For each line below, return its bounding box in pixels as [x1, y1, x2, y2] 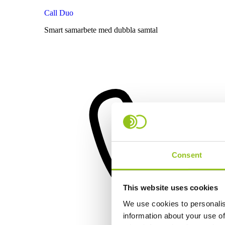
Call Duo [44, 8, 73, 17]
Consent [172, 150, 202, 159]
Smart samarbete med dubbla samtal [44, 25, 158, 34]
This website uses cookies [123, 183, 218, 192]
